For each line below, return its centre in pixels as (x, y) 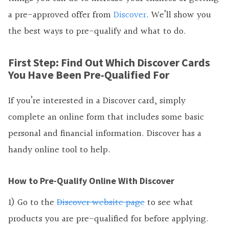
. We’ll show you (179, 15)
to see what (169, 203)
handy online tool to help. (59, 150)
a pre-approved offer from (61, 15)
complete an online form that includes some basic (106, 118)
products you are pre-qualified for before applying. (108, 219)
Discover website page (101, 203)
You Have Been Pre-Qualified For (89, 75)
